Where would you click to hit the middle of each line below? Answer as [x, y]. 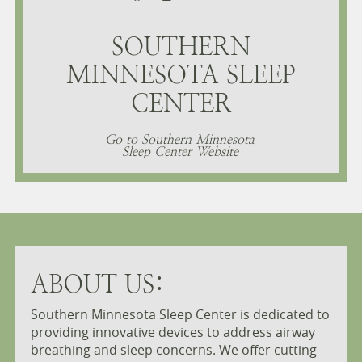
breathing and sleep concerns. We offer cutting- [175, 350]
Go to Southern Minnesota [180, 139]
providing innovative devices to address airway [173, 333]
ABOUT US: [97, 284]
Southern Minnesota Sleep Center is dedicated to [180, 315]
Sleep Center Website [180, 151]
